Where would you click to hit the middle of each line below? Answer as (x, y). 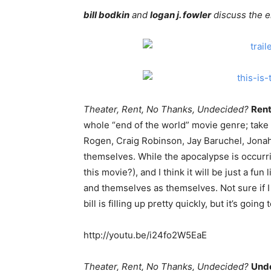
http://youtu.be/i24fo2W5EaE (145, 235)
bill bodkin (106, 15)
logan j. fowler (181, 15)
